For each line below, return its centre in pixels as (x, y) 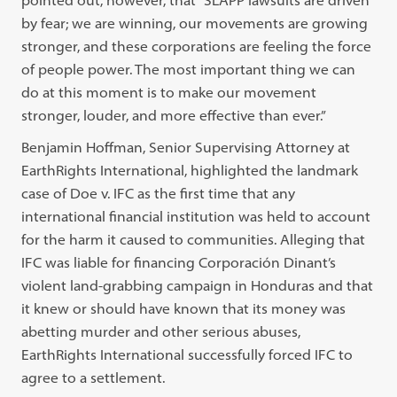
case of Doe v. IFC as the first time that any (159, 193)
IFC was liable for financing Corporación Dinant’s (179, 262)
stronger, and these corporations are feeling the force (197, 46)
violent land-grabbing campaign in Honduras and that (198, 285)
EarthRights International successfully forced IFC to (187, 354)
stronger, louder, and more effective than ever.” (174, 115)
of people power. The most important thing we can (189, 69)
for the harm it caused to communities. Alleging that (194, 239)
